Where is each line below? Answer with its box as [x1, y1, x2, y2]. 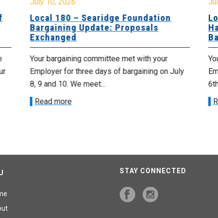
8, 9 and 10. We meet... [29, 79, 105, 89]
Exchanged [29, 32, 76, 43]
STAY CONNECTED [120, 167, 186, 175]
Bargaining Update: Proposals [29, 22, 158, 34]
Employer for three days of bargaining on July [29, 67, 183, 76]
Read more [34, 97, 71, 107]
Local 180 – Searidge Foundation [29, 12, 170, 24]
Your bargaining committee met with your [29, 54, 167, 64]
